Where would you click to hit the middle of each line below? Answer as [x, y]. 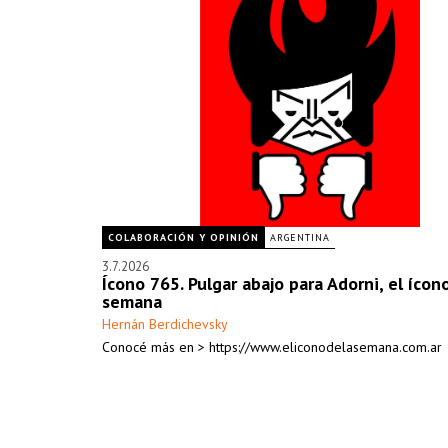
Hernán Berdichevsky [165, 324]
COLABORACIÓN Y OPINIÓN [183, 237]
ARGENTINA [300, 237]
